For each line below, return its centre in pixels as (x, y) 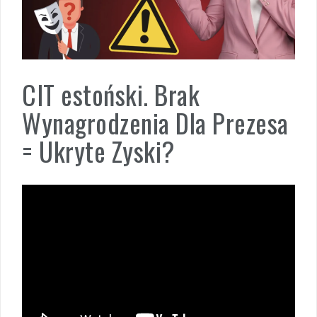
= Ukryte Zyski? (98, 151)
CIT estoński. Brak (111, 94)
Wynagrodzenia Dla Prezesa (155, 123)
